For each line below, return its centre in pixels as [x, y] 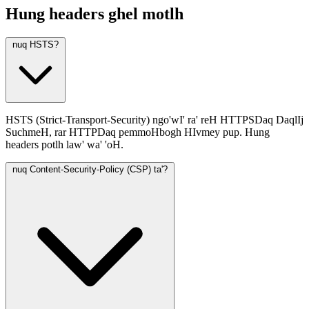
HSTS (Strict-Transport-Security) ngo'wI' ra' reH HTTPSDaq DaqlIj [154, 119]
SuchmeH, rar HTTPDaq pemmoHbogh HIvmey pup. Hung [138, 132]
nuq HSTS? [36, 44]
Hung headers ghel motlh [94, 13]
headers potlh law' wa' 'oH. [64, 144]
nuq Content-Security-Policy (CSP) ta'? [90, 169]
